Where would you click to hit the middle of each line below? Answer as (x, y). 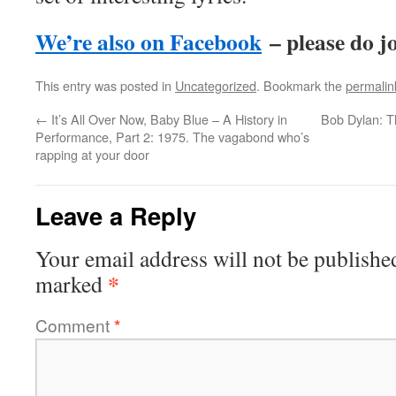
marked (72, 284)
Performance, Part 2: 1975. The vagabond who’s (172, 137)
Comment (75, 325)
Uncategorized (216, 85)
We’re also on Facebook (148, 42)
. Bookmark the (301, 85)
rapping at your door (92, 154)
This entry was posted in (105, 85)
